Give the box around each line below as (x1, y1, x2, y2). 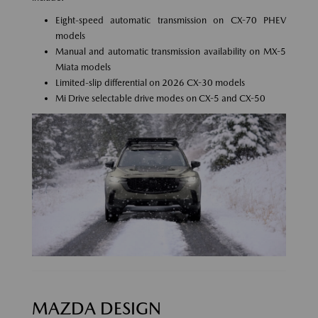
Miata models (55, 61, 111, 72)
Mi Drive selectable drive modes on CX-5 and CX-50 (55, 92, 265, 104)
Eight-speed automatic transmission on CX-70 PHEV (55, 14, 286, 26)
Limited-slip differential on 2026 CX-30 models (55, 77, 245, 88)
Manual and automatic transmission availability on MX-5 (55, 45, 286, 57)
